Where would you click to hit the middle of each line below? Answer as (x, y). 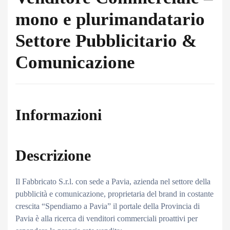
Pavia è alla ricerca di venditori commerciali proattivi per (107, 218)
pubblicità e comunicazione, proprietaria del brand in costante (114, 194)
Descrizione (53, 155)
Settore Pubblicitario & (106, 41)
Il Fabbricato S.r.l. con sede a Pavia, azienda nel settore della (113, 181)
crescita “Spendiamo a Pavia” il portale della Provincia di (108, 206)
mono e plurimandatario (110, 19)
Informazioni (59, 115)
